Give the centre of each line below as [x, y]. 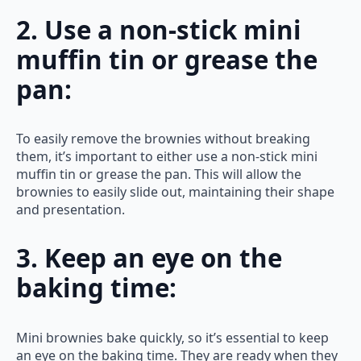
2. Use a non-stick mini [159, 29]
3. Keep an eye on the [149, 258]
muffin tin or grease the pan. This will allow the [159, 174]
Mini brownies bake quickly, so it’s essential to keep [172, 337]
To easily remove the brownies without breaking [163, 139]
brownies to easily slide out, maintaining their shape [175, 192]
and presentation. [71, 210]
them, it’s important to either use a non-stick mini [167, 157]
